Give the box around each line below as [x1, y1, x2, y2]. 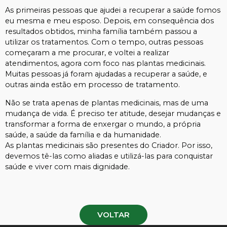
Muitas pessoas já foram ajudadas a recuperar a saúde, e [5, 69, 207, 79]
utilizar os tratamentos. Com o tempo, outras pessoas [5, 37, 203, 47]
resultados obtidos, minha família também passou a [5, 27, 197, 36]
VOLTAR [97, 210, 130, 220]
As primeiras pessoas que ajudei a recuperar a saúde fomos [5, 6, 220, 15]
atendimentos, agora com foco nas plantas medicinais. [5, 59, 206, 68]
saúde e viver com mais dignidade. [5, 162, 130, 171]
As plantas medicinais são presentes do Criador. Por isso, [5, 140, 212, 150]
